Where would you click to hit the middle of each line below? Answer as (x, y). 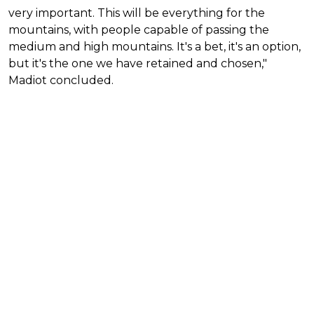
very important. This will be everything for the (137, 13)
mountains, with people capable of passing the (139, 29)
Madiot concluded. (61, 80)
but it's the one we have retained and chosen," (138, 63)
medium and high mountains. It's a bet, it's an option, (155, 46)
